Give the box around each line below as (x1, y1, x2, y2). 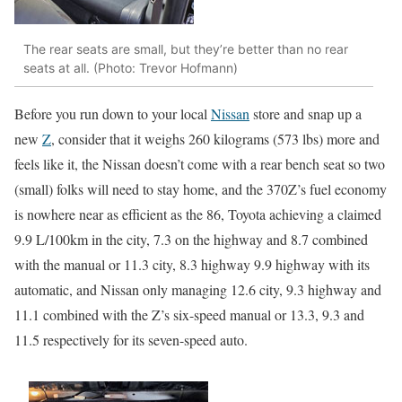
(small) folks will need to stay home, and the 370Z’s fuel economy (14, 179, 387, 199)
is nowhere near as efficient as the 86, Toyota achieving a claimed (14, 205, 381, 224)
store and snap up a (249, 104, 362, 124)
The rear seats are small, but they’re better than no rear (23, 40, 348, 57)
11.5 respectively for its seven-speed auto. (14, 330, 248, 350)
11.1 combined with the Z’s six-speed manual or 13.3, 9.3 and (14, 305, 364, 325)
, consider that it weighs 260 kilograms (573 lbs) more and (51, 129, 380, 149)
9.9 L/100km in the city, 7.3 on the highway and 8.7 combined (14, 230, 368, 249)
